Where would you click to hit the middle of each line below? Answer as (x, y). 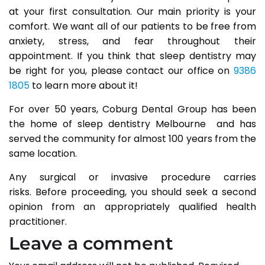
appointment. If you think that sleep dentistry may (132, 56)
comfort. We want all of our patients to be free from (132, 26)
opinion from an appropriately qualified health (132, 207)
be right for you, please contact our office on (121, 71)
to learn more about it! (84, 85)
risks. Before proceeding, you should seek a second (132, 192)
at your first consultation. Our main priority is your (132, 12)
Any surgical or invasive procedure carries (132, 177)
